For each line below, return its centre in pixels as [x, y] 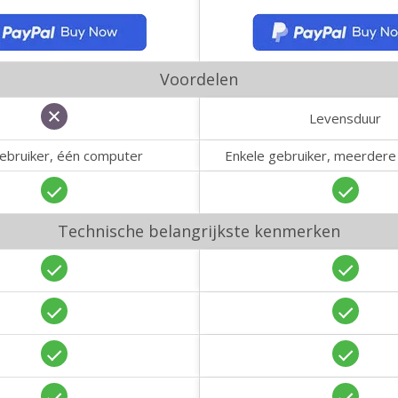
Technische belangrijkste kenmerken [199, 231]
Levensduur [345, 118]
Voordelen [199, 79]
